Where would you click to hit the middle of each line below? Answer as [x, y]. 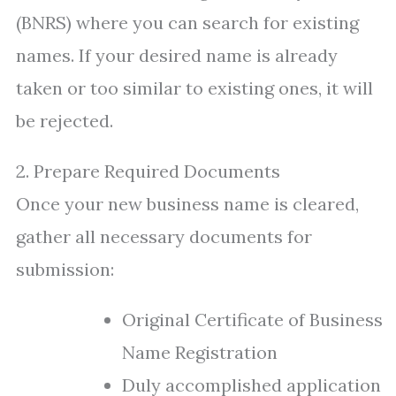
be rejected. [65, 121]
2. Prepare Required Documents [148, 171]
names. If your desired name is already [177, 55]
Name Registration [200, 352]
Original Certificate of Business [252, 320]
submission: [65, 269]
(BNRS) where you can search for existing [187, 23]
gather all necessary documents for [164, 236]
